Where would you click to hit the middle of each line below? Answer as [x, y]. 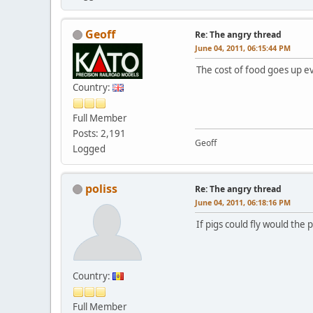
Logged [89, 148]
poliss [101, 188]
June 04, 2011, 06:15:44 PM [243, 48]
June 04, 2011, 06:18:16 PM [243, 202]
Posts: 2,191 [99, 133]
